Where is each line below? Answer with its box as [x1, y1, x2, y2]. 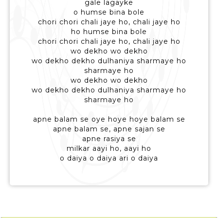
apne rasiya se [82, 134, 136, 144]
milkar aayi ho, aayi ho [67, 144, 151, 153]
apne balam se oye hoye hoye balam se [33, 115, 185, 124]
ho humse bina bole [71, 27, 147, 36]
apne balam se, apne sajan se [53, 125, 165, 134]
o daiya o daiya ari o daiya [60, 154, 158, 163]
